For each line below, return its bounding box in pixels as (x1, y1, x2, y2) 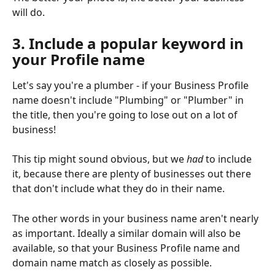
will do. (12, 6, 45, 20)
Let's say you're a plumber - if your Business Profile (12, 79, 251, 93)
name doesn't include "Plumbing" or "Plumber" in (12, 93, 246, 107)
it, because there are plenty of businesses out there (12, 167, 254, 181)
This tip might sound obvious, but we (12, 152, 187, 166)
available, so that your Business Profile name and (12, 241, 242, 255)
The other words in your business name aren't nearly (12, 211, 261, 225)
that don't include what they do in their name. (12, 182, 227, 196)
